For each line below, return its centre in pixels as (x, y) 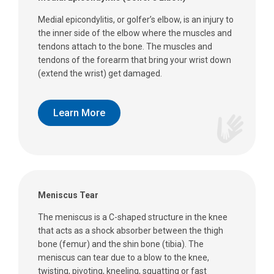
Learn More (79, 113)
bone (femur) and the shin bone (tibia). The (121, 244)
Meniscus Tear (68, 195)
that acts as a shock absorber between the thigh (131, 231)
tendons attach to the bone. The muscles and (125, 47)
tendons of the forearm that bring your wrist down (135, 60)
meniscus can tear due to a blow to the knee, (124, 258)
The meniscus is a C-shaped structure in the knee (133, 217)
